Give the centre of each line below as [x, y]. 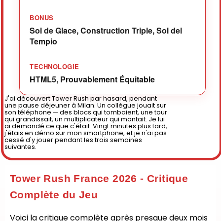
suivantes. [20, 147]
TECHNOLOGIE [55, 66]
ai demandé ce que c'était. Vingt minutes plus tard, [86, 126]
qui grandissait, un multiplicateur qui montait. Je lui [85, 119]
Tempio [43, 41]
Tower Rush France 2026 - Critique [99, 178]
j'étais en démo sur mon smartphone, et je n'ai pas [86, 133]
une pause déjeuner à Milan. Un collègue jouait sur [85, 105]
